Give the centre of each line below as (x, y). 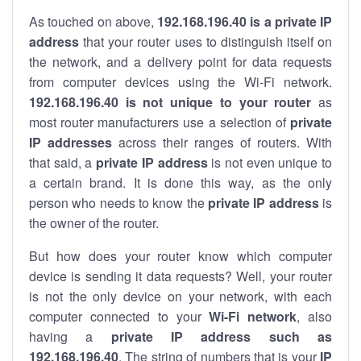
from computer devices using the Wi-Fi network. (180, 82)
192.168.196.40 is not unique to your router (170, 102)
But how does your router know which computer (180, 256)
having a (70, 336)
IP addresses (71, 142)
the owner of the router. (94, 223)
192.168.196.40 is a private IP (245, 21)
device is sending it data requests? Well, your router (180, 276)
